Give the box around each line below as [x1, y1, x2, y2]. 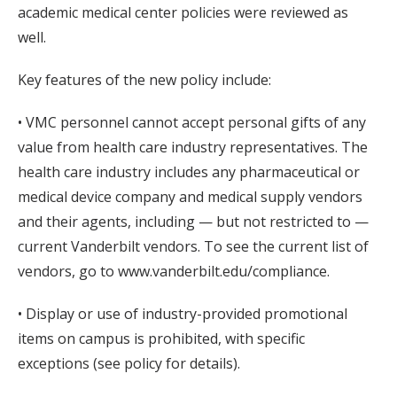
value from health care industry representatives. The [18, 137, 368, 158]
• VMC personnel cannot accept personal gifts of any [18, 113, 366, 133]
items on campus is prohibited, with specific [18, 329, 305, 349]
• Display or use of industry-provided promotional [18, 304, 347, 324]
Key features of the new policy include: [18, 70, 271, 90]
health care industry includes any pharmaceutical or [18, 162, 360, 183]
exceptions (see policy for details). [18, 354, 240, 374]
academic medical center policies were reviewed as [18, 3, 348, 23]
